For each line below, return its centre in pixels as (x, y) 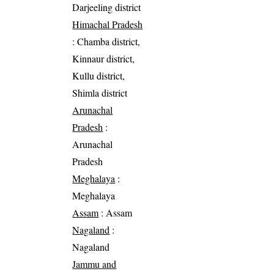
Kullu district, (99, 75)
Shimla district (100, 92)
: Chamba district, (106, 41)
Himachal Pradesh (108, 24)
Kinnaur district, (104, 58)
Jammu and (94, 264)
